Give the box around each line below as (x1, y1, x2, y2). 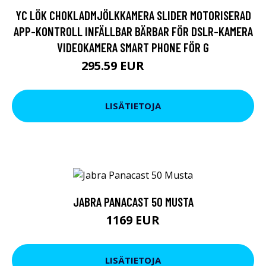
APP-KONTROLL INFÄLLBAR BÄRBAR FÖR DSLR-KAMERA (13, 23, 253, 39)
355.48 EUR (147, 62, 185, 72)
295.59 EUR (81, 57, 147, 74)
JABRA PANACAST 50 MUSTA (72, 194, 194, 209)
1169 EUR (106, 211, 160, 228)
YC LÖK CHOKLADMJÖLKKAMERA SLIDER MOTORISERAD (15, 7, 251, 23)
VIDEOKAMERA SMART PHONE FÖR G (57, 39, 209, 55)
